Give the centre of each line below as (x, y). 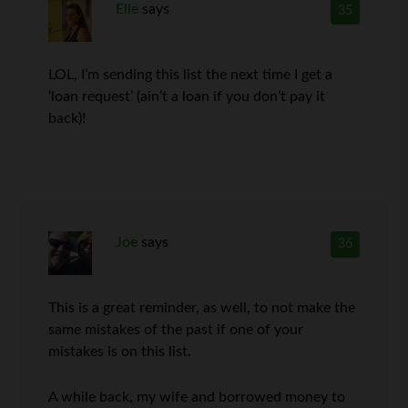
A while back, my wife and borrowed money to (197, 397)
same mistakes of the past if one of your (176, 330)
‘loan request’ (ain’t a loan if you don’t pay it (187, 97)
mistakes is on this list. (120, 352)
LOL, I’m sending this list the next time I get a (191, 75)
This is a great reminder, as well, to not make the (202, 308)
